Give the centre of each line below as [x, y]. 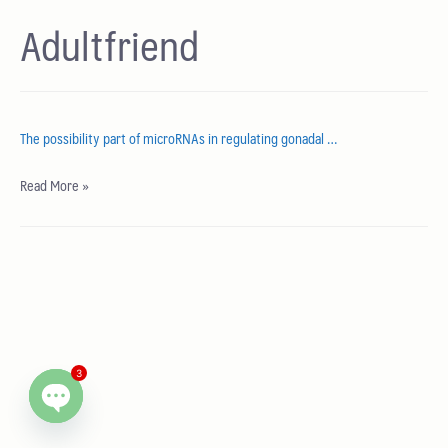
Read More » [54, 186]
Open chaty [92, 434]
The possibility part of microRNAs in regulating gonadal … [178, 139]
